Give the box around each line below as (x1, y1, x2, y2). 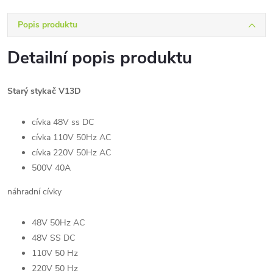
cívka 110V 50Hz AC (32, 132, 111, 143)
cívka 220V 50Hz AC (32, 147, 111, 158)
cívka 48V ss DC (32, 116, 94, 128)
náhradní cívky (7, 186, 62, 197)
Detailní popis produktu (7, 46, 192, 69)
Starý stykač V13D (7, 85, 81, 97)
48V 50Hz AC (32, 217, 85, 229)
